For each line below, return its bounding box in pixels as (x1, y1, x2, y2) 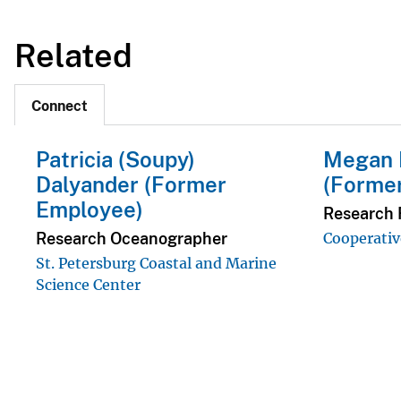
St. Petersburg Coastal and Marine (36, 253, 277, 272)
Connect (31, 98, 88, 115)
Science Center (36, 275, 141, 294)
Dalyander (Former (36, 172, 226, 198)
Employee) (36, 197, 143, 223)
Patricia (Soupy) (36, 147, 195, 173)
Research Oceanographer (36, 228, 227, 248)
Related (14, 36, 132, 74)
